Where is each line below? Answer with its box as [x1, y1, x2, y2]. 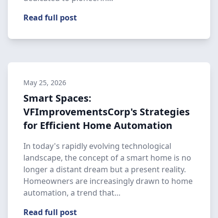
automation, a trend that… [23, 187, 121, 198]
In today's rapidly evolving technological [23, 141, 171, 151]
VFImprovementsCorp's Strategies [23, 105, 190, 118]
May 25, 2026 [23, 78, 66, 87]
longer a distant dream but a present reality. [23, 164, 186, 175]
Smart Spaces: [23, 91, 91, 105]
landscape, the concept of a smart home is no [23, 152, 191, 163]
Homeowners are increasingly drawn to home [23, 176, 193, 186]
